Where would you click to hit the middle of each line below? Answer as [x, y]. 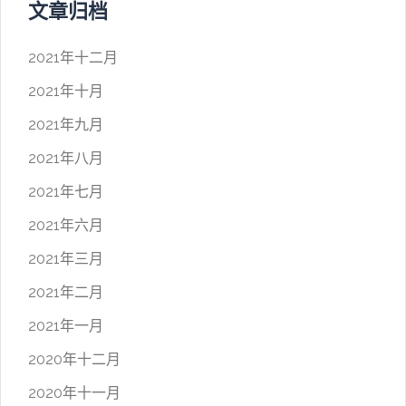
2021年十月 [66, 91]
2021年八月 [66, 158]
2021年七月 [66, 192]
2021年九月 [66, 125]
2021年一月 [66, 326]
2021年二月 [66, 292]
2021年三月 [66, 259]
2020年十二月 [74, 359]
